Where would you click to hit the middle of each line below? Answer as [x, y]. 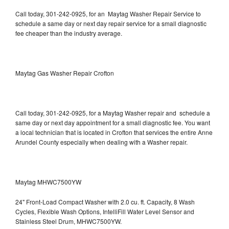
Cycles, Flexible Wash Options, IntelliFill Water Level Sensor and [105, 211]
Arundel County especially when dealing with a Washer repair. [101, 142]
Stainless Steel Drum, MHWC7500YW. [68, 221]
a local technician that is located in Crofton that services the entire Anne [114, 132]
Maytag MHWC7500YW [48, 181]
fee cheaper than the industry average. [69, 33]
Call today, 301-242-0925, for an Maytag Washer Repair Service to [108, 13]
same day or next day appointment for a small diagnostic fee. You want [113, 122]
